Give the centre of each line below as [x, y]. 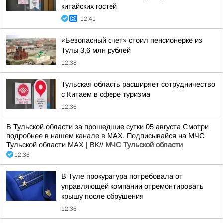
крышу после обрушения [103, 196]
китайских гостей [89, 6]
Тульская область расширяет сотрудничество [138, 84]
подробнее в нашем [41, 136]
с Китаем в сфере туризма [106, 94]
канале [87, 136]
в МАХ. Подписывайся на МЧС [152, 136]
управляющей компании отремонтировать [132, 186]
